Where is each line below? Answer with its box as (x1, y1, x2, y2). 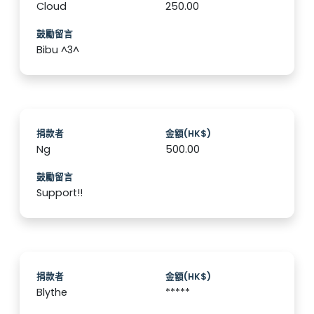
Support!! (36, 186, 83, 200)
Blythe (36, 285, 67, 300)
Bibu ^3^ (36, 43, 79, 57)
